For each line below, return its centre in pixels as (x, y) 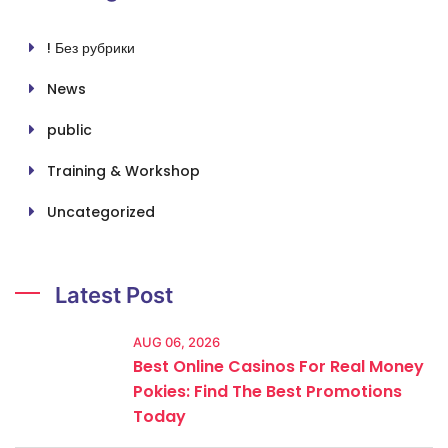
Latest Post (114, 294)
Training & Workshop (123, 170)
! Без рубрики (91, 47)
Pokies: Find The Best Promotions (267, 391)
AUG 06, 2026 (176, 341)
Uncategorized (101, 211)
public (69, 129)
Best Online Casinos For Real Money (278, 366)
